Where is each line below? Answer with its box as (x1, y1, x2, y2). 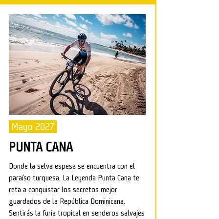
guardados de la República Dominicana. (9, 196, 125, 206)
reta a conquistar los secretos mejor (9, 184, 117, 195)
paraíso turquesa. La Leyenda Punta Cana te (9, 173, 139, 183)
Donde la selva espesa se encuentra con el (9, 161, 135, 171)
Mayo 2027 (9, 120, 57, 133)
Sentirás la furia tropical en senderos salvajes (9, 208, 145, 218)
